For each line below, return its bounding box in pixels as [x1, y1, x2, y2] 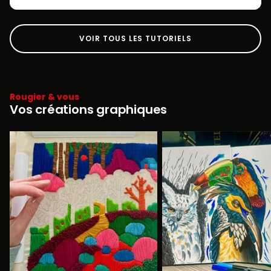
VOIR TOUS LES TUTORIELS [79, 33, 192, 44]
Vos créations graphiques [10, 100, 168, 118]
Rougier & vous [10, 90, 79, 103]
